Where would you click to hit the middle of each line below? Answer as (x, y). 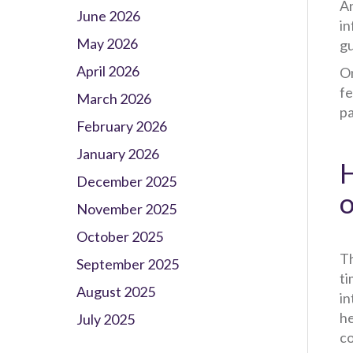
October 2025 (120, 236)
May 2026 (107, 43)
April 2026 (108, 71)
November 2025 (126, 209)
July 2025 (106, 319)
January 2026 (118, 154)
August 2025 (116, 292)
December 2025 (126, 181)
